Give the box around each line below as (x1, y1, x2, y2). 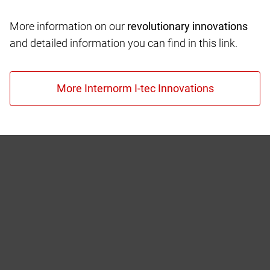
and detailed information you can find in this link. (10, 36, 237, 49)
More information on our (10, 19, 125, 33)
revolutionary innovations (125, 19, 248, 33)
